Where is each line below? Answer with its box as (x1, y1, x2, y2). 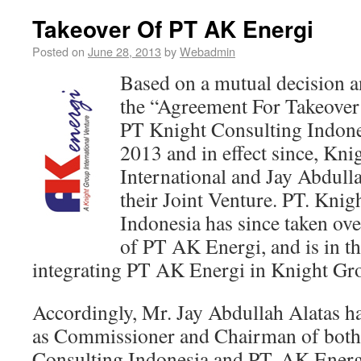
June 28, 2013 (88, 43, 161, 60)
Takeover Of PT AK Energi (32, 12, 313, 45)
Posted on (32, 43, 85, 60)
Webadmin (180, 43, 235, 60)
